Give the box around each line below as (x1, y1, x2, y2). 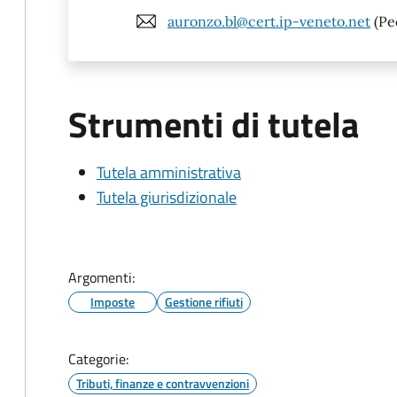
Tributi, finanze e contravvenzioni (76, 374, 249, 393)
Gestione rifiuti (165, 292, 243, 311)
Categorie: (68, 348, 128, 370)
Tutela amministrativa (97, 160, 241, 184)
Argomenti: (68, 267, 135, 288)
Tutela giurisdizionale (97, 185, 237, 209)
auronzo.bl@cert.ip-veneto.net (167, 12, 370, 30)
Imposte (90, 292, 135, 311)
